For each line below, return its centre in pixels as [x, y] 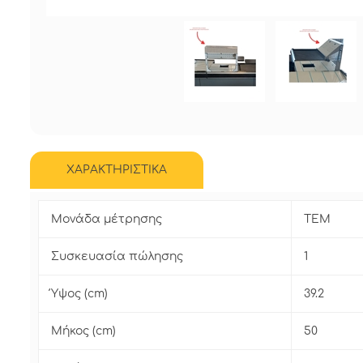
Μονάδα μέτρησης [107, 220]
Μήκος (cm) [83, 331]
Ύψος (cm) [79, 294]
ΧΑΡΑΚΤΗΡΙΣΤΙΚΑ [117, 170]
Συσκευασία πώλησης [117, 257]
